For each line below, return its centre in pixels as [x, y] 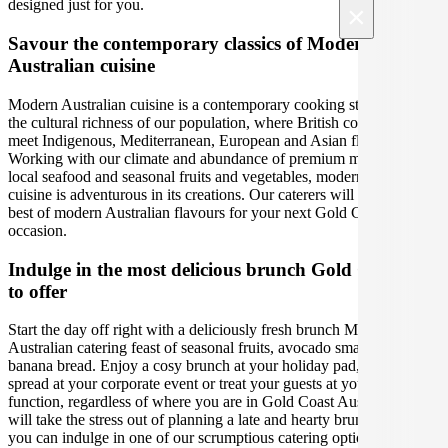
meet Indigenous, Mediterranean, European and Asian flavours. [207, 140]
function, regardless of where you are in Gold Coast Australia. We [215, 402]
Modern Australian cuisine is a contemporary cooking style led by [214, 104]
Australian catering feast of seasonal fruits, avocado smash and [204, 348]
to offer [37, 291]
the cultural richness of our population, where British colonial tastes [219, 122]
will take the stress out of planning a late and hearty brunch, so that [217, 420]
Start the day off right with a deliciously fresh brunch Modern [201, 330]
